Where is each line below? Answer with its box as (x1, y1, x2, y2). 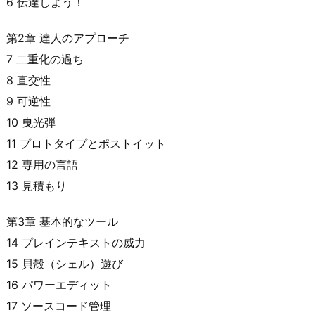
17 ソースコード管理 (6, 298, 111, 313)
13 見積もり (6, 179, 67, 193)
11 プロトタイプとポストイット (6, 136, 166, 151)
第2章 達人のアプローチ (6, 31, 129, 46)
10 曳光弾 (6, 115, 56, 130)
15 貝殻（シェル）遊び (6, 256, 123, 271)
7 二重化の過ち (6, 52, 84, 67)
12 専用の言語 (6, 157, 78, 172)
